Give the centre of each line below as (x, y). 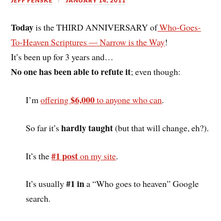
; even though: (156, 72)
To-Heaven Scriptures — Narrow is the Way (88, 42)
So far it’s (44, 128)
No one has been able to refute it (71, 72)
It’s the (39, 156)
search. (38, 199)
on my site (97, 156)
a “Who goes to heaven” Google (142, 184)
